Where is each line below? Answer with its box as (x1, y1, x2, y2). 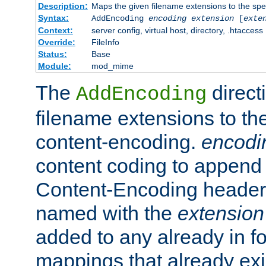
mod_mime (91, 61, 134, 71)
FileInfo (91, 37, 119, 47)
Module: (37, 61, 71, 71)
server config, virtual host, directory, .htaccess (91, 25, 263, 35)
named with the (36, 201, 178, 224)
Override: (37, 37, 75, 47)
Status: (37, 49, 67, 59)
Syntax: (37, 12, 69, 23)
